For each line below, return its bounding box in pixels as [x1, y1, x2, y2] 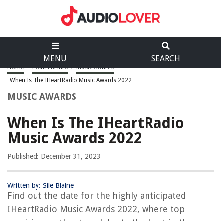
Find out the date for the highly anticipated [7, 190, 186, 201]
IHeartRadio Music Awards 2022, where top [7, 204, 184, 214]
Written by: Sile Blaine [7, 182, 74, 189]
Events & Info [32, 64, 68, 71]
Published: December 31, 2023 [7, 152, 101, 160]
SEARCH [151, 54, 180, 63]
